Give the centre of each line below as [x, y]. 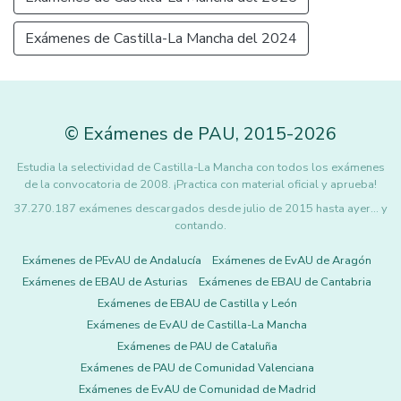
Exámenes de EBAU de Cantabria [285, 282]
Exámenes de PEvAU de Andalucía [112, 260]
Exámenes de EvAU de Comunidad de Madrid [197, 389]
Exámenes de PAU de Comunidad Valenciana [197, 367]
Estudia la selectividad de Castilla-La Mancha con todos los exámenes [200, 167]
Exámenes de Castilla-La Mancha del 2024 [161, 38]
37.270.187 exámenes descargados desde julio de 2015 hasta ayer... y [200, 208]
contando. [200, 225]
